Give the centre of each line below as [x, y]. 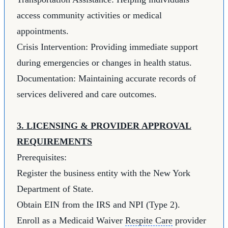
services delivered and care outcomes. [87, 94]
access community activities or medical [89, 16]
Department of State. [55, 189]
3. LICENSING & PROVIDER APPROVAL [104, 126]
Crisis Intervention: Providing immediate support [107, 47]
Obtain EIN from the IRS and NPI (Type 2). [98, 205]
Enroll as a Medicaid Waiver [71, 221]
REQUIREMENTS [54, 142]
